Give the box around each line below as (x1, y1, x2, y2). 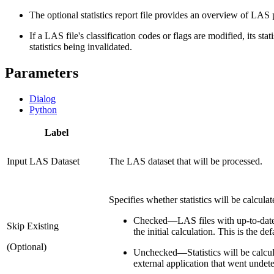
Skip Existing (7, 220, 59, 231)
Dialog (29, 93, 56, 104)
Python (29, 104, 57, 115)
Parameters (5, 64, 78, 81)
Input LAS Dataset (7, 155, 80, 166)
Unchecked (133, 246, 177, 257)
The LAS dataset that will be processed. (109, 155, 262, 166)
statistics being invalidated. (29, 41, 132, 52)
